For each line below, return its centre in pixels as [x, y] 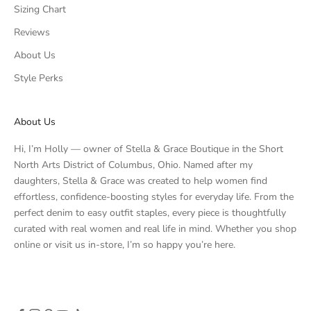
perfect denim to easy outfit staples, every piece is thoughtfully [150, 213]
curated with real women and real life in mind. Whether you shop [155, 229]
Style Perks [39, 78]
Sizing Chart [40, 10]
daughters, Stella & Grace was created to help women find [141, 181]
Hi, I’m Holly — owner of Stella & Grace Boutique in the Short [149, 149]
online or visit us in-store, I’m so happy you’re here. [125, 245]
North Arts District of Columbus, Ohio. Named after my [133, 165]
